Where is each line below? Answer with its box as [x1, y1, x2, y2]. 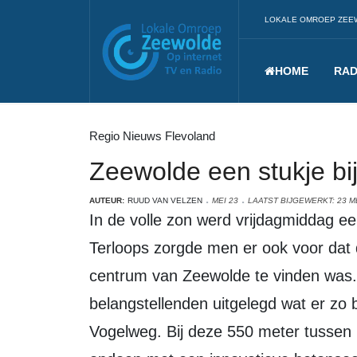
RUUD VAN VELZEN [127, 196, 202, 205]
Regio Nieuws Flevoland [89, 129, 215, 143]
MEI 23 [212, 196, 238, 205]
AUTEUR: [89, 196, 124, 205]
